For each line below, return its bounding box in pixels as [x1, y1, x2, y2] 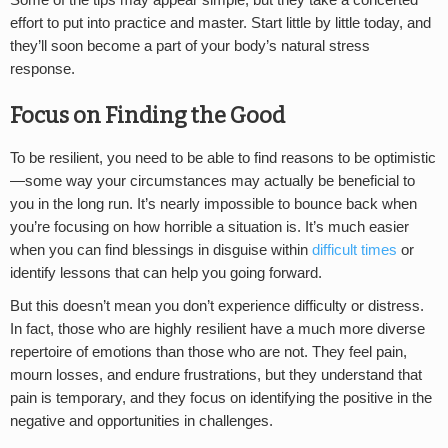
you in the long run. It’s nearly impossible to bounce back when [10, 195, 417, 212]
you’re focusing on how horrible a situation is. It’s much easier [10, 218, 409, 235]
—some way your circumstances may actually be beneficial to [10, 172, 415, 189]
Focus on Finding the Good [10, 102, 285, 130]
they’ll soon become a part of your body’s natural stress [10, 38, 370, 55]
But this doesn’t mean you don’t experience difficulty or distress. [10, 297, 424, 314]
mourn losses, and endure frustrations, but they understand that [10, 366, 422, 383]
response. [10, 61, 75, 78]
